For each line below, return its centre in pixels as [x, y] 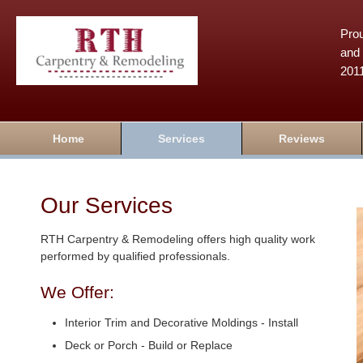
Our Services [107, 205]
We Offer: [77, 292]
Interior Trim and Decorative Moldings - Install [181, 322]
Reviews [302, 139]
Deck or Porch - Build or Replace [149, 345]
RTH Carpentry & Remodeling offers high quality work [178, 239]
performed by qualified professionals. [135, 256]
